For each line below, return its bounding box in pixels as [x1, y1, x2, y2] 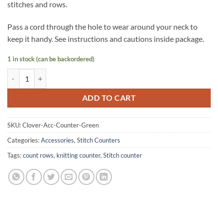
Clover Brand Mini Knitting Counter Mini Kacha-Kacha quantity [7, 70, 199, 78]
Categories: [7, 136, 41, 145]
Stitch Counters [77, 136, 120, 145]
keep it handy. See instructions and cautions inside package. [7, 34, 204, 43]
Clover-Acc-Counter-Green [22, 121, 99, 129]
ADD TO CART [82, 93, 136, 102]
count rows [23, 151, 54, 160]
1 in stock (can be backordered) [7, 54, 94, 63]
